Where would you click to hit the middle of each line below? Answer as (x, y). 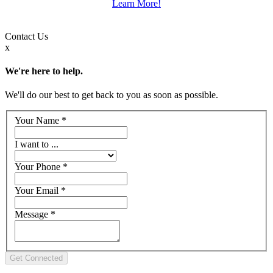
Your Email (38, 190)
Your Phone (39, 166)
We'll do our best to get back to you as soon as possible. (112, 95)
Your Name (38, 120)
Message (33, 214)
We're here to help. (44, 71)
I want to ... (37, 144)
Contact (21, 36)
